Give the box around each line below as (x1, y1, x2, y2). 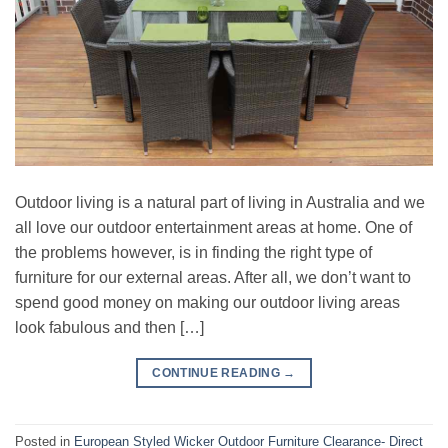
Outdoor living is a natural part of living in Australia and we (15, 194, 425, 212)
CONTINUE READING (152, 366, 284, 381)
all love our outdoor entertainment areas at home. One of (15, 219, 412, 237)
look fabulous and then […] (15, 319, 204, 337)
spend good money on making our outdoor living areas (15, 294, 400, 312)
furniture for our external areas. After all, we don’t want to (15, 269, 411, 287)
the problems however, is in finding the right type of (15, 244, 372, 262)
